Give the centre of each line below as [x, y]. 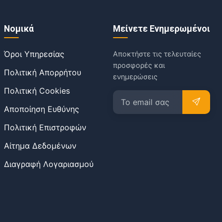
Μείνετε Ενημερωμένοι [162, 28]
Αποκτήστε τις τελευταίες [157, 54]
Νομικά [19, 28]
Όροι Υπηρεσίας [34, 54]
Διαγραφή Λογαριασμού [49, 164]
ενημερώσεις [135, 76]
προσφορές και [139, 65]
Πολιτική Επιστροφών [45, 127]
